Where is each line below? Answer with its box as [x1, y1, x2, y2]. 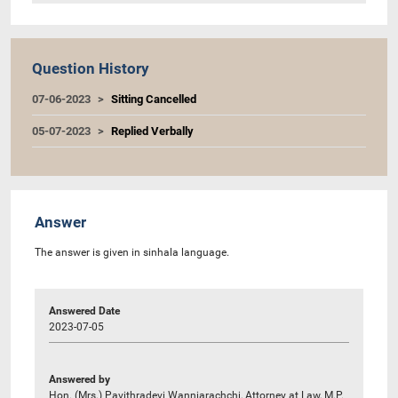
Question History [32, 59, 149, 77]
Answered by [49, 372, 110, 386]
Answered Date [49, 304, 120, 317]
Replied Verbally [111, 123, 194, 138]
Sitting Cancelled [111, 92, 196, 106]
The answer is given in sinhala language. [35, 245, 229, 259]
